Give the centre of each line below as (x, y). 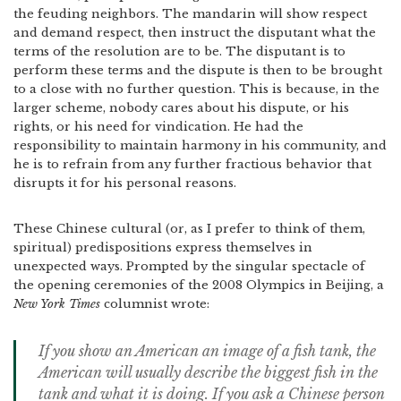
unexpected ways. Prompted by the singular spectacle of (189, 266)
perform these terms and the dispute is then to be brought (198, 70)
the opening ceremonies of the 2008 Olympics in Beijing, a (199, 285)
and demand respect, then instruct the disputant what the (195, 33)
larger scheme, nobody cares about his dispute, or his (181, 108)
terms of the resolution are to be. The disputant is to (179, 51)
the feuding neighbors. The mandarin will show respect (190, 14)
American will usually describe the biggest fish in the (208, 372)
